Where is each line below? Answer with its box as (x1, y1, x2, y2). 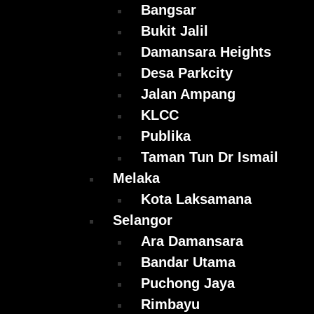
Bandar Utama (141, 254, 235, 271)
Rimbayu (141, 296, 200, 313)
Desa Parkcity (141, 65, 233, 81)
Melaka (113, 170, 160, 186)
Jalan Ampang (141, 86, 235, 102)
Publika (141, 128, 191, 144)
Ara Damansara (141, 233, 243, 250)
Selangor (113, 212, 172, 228)
